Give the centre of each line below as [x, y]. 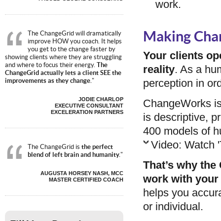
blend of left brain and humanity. [74, 155]
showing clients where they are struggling [63, 57]
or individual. [173, 206]
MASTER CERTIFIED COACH [86, 180]
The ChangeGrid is [55, 147]
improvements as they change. [48, 81]
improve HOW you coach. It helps [75, 41]
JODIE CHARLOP [101, 99]
